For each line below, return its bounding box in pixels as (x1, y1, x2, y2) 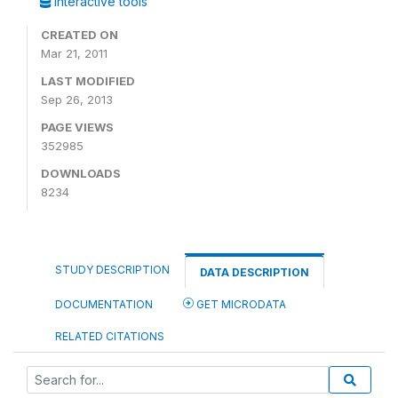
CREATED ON (41, 28, 118, 42)
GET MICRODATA (194, 298, 286, 311)
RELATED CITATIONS (55, 330, 164, 343)
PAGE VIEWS (41, 120, 114, 134)
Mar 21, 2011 (41, 46, 107, 60)
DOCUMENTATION (55, 298, 153, 311)
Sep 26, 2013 (41, 92, 113, 107)
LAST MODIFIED (41, 74, 135, 88)
